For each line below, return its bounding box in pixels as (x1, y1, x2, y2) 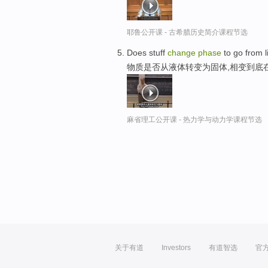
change (167, 48, 198, 58)
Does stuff (127, 48, 167, 58)
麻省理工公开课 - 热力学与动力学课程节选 (127, 115, 262, 124)
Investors (162, 243, 191, 252)
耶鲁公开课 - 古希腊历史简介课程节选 (127, 28, 248, 37)
